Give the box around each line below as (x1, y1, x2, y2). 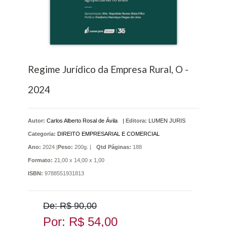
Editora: (126, 118, 147, 124)
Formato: (28, 157, 53, 164)
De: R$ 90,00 (43, 201, 97, 211)
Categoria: (28, 131, 56, 137)
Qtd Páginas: (96, 144, 131, 150)
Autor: (28, 118, 47, 124)
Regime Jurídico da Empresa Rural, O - (28, 63, 188, 75)
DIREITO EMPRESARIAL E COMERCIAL (57, 131, 160, 137)
